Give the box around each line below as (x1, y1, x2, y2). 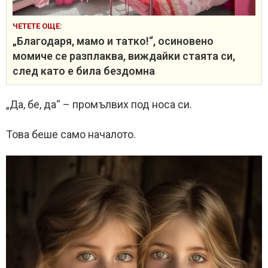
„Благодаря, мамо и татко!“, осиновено (13, 35, 214, 48)
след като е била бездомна (13, 65, 155, 78)
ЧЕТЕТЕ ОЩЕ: (13, 22, 62, 31)
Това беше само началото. (6, 128, 136, 141)
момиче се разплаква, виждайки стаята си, (13, 50, 235, 63)
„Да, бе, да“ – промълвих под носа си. (6, 98, 192, 111)
